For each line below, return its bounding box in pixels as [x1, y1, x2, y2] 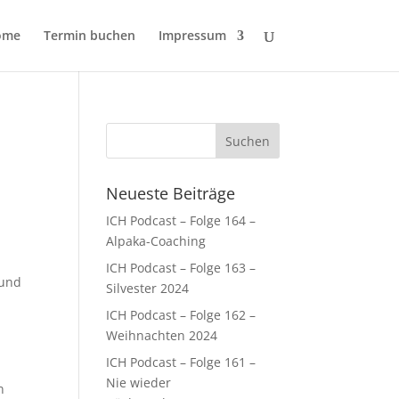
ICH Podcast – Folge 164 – [106, 212, 256, 229]
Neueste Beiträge [106, 183, 236, 204]
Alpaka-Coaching [106, 232, 207, 249]
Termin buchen [43, 27, 135, 44]
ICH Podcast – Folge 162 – [106, 306, 256, 323]
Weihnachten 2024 [106, 327, 218, 344]
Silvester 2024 [106, 280, 190, 297]
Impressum [158, 27, 226, 44]
